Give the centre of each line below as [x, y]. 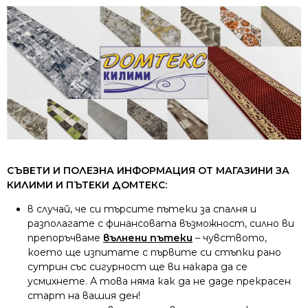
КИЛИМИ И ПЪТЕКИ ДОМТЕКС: [87, 185]
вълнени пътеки [148, 238]
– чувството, [230, 238]
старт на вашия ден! [84, 296]
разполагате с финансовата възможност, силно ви [161, 224]
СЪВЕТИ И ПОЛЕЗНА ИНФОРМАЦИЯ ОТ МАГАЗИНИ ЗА [148, 171]
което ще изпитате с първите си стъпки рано [154, 253]
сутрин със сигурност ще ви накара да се [137, 267]
